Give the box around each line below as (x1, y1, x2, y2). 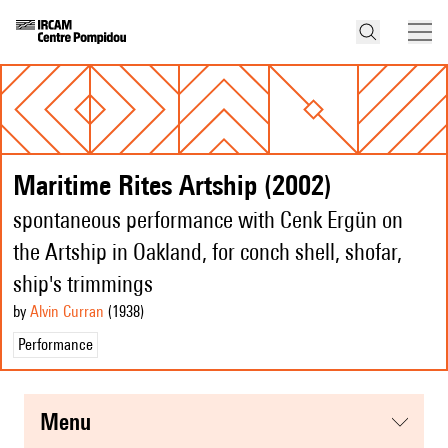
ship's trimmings (13, 270, 153, 298)
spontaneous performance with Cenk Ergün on (13, 206, 403, 234)
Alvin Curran (30, 302, 104, 322)
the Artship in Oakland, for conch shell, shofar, (13, 238, 402, 266)
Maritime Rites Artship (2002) (13, 168, 332, 202)
